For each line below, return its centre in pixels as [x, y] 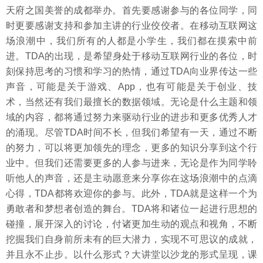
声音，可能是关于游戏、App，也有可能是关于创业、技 [131, 87]
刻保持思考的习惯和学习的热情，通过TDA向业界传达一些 [131, 71]
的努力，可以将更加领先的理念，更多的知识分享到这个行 [131, 148]
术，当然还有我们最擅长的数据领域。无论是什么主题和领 [131, 102]
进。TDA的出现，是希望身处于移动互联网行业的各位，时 [131, 56]
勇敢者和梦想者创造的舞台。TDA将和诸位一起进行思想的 [131, 209]
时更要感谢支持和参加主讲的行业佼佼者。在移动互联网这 [131, 26]
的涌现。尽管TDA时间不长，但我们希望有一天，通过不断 [131, 132]
